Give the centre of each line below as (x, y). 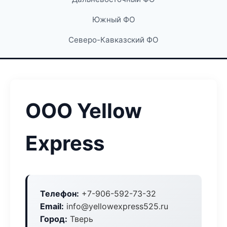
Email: (52, 206)
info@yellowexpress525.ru (116, 206)
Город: (54, 219)
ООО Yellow (84, 111)
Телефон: (60, 194)
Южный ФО (113, 20)
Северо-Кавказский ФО (113, 40)
